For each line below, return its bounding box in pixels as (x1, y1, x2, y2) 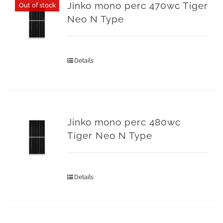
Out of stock (18, 1, 56, 9)
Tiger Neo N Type (67, 130, 152, 141)
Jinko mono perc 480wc (67, 116, 181, 128)
